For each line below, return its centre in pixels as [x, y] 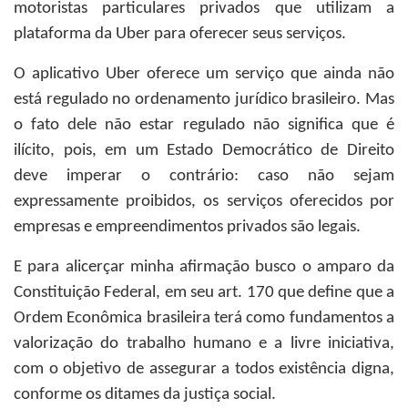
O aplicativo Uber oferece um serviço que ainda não [204, 74]
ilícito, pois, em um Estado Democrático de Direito [204, 151]
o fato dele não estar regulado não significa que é [204, 125]
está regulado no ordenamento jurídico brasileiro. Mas [204, 100]
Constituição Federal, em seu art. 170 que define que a [204, 293]
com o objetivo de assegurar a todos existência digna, [204, 369]
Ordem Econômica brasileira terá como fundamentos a [204, 318]
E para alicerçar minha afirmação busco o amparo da [204, 267]
